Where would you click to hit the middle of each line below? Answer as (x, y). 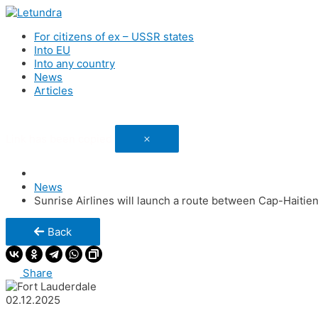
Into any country (75, 64)
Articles (54, 91)
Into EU (52, 50)
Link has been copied (59, 139)
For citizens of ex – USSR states (114, 37)
